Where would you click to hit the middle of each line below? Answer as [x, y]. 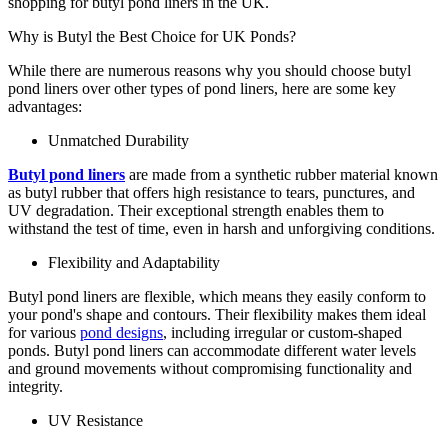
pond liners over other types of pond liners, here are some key [202, 88]
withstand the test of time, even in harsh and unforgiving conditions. [223, 228]
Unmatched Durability [120, 140]
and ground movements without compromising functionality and [210, 368]
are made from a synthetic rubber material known [283, 174]
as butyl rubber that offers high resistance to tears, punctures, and [211, 192]
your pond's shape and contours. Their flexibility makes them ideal [217, 314]
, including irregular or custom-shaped [282, 332]
